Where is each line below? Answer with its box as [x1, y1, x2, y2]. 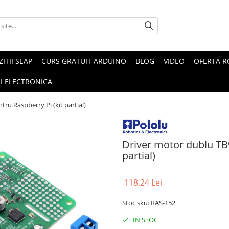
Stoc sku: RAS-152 [122, 198, 175, 208]
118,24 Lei [124, 176, 162, 188]
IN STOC [131, 215, 158, 224]
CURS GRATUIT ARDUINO [41, 56, 126, 66]
